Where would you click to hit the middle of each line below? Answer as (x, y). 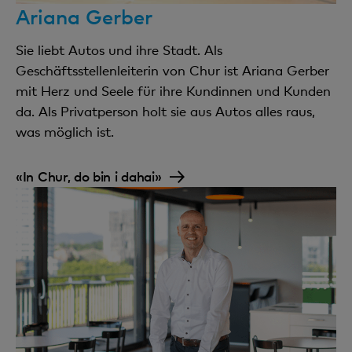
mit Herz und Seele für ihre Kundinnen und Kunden (173, 90)
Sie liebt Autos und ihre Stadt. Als (119, 49)
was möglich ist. (65, 131)
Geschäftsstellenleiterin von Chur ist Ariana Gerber (172, 70)
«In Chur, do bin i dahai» (89, 176)
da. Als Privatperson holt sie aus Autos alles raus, (165, 111)
